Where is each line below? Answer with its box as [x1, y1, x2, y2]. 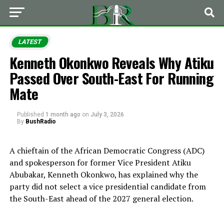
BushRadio [25, 118, 56, 125]
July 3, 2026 [90, 111, 124, 118]
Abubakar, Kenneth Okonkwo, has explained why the [9, 169, 198, 180]
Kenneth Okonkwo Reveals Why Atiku [9, 52, 214, 73]
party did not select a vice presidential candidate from [9, 181, 206, 192]
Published [16, 111, 44, 118]
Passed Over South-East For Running [9, 67, 214, 88]
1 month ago [45, 111, 80, 118]
